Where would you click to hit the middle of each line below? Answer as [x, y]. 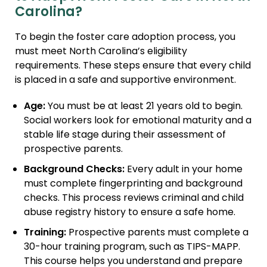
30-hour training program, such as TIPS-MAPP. [132, 248]
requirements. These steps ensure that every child [133, 66]
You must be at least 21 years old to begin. [144, 107]
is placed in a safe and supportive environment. [125, 81]
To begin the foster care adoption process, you [125, 38]
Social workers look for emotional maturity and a [138, 121]
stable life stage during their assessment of [125, 136]
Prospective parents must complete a [157, 233]
